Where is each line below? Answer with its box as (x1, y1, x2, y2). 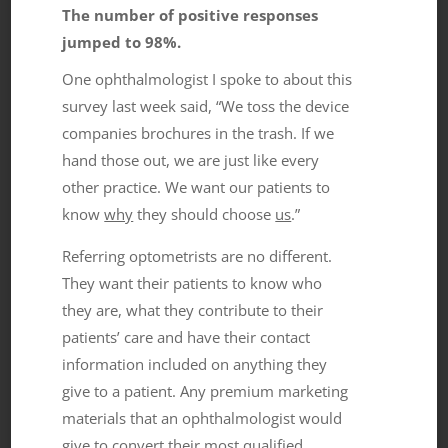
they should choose (133, 203, 276, 224)
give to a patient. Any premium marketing (62, 380, 349, 401)
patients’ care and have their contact (62, 326, 311, 347)
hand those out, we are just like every (62, 149, 320, 170)
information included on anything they (62, 353, 328, 374)
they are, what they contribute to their (62, 299, 324, 320)
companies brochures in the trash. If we (62, 122, 335, 143)
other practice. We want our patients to (62, 176, 331, 197)
